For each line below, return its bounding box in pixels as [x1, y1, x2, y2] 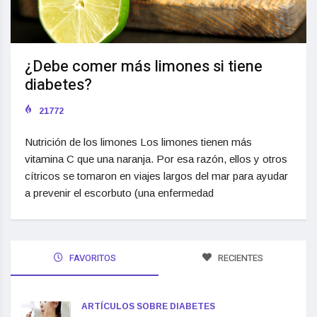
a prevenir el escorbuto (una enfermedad [25, 187, 214, 200]
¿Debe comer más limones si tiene [25, 55, 263, 79]
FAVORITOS [67, 251, 116, 265]
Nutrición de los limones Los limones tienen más [25, 136, 252, 149]
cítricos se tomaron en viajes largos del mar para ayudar [25, 170, 288, 183]
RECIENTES [215, 251, 263, 265]
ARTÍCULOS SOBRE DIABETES [81, 301, 215, 312]
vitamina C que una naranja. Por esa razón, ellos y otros [25, 153, 287, 166]
